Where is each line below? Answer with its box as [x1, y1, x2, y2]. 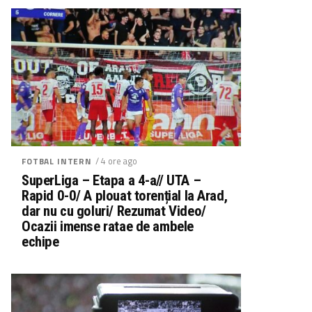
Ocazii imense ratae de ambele [22, 217, 194, 235]
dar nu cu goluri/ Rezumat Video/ [22, 202, 206, 219]
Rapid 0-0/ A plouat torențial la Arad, [22, 187, 228, 204]
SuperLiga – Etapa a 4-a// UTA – [22, 171, 201, 189]
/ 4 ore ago [95, 153, 137, 168]
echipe [22, 233, 59, 250]
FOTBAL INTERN [22, 154, 92, 168]
